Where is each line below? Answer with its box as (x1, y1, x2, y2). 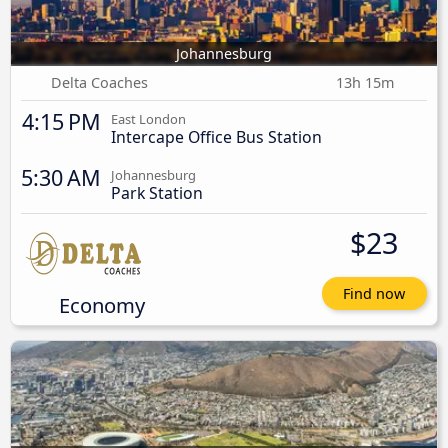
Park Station (111, 181, 203, 204)
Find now (343, 283, 406, 303)
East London (111, 109, 186, 128)
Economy (58, 290, 145, 319)
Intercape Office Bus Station (111, 125, 322, 148)
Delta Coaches (51, 72, 149, 92)
